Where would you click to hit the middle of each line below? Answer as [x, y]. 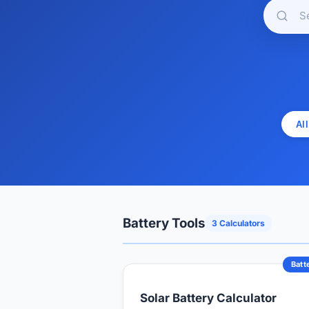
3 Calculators [238, 223]
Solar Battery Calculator [208, 298]
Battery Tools [164, 223]
